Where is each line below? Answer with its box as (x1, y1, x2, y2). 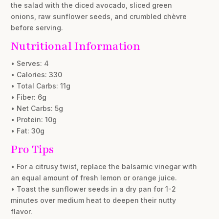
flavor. (11, 207, 33, 216)
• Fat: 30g (11, 127, 45, 135)
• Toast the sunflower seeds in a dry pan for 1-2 (11, 185, 176, 194)
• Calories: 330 (11, 70, 63, 79)
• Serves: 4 (11, 59, 49, 68)
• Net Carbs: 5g (11, 104, 64, 113)
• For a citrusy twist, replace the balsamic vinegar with (11, 162, 197, 171)
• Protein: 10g (11, 115, 57, 124)
